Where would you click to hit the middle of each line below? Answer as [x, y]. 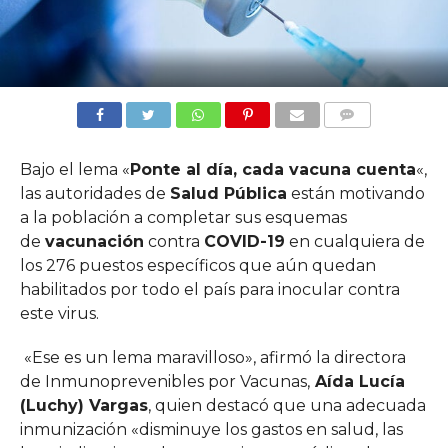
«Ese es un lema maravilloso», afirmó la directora [212, 358]
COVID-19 [244, 242]
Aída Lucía [357, 382]
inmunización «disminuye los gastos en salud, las [211, 430]
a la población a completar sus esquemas [183, 218]
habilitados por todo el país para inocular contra [209, 290]
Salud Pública [228, 194]
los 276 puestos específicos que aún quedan [197, 266]
